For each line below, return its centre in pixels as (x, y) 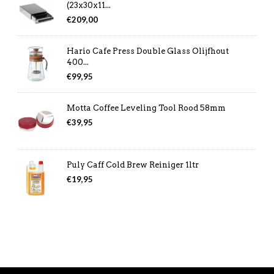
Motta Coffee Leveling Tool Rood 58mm (146, 108)
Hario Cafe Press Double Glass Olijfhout (147, 51)
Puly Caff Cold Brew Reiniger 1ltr (132, 165)
